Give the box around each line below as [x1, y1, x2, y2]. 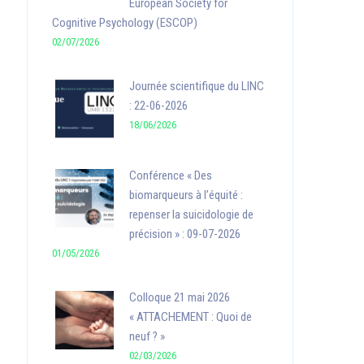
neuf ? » [128, 329, 165, 344]
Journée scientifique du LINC [128, 79, 264, 93]
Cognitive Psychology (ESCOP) [51, 15, 200, 30]
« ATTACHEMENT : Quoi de [128, 310, 252, 324]
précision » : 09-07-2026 [128, 227, 240, 241]
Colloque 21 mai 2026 [128, 290, 230, 305]
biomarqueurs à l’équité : [128, 188, 243, 202]
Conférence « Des [128, 168, 212, 183]
